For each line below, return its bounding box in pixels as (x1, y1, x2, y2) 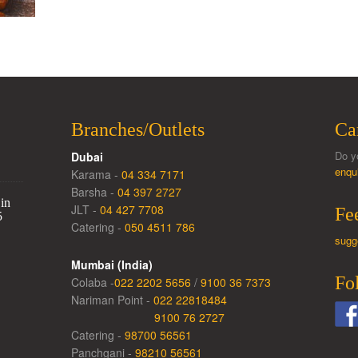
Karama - (70, 166, 121, 182)
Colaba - (70, 274, 114, 290)
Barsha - (70, 184, 117, 200)
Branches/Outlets (70, 119, 205, 140)
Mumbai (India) (70, 257, 153, 272)
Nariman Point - (70, 292, 153, 308)
